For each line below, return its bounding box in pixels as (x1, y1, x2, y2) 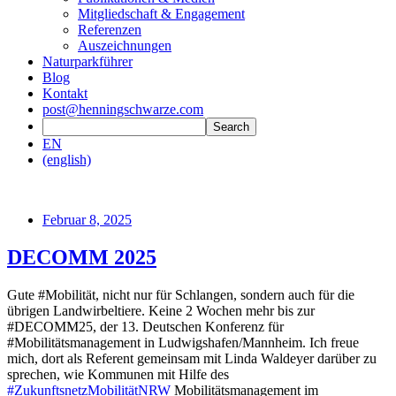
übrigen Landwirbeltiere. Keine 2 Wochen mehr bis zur (7, 302, 315, 318)
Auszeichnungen (78, 38, 171, 53)
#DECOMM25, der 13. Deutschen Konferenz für (7, 318, 284, 334)
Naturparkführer (42, 54, 133, 69)
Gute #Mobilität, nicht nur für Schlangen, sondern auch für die (7, 286, 354, 302)
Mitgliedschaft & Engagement (78, 6, 245, 21)
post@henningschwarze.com (42, 102, 203, 117)
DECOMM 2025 (7, 245, 156, 269)
